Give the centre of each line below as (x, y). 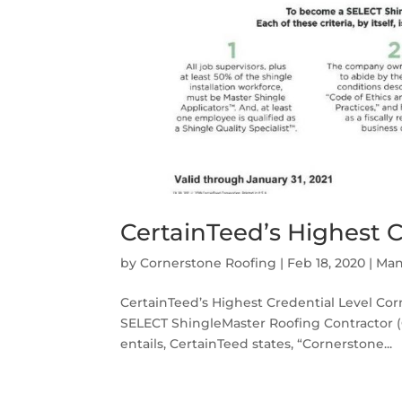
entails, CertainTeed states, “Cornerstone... (257, 343)
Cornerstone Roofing (209, 262)
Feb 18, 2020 (327, 262)
